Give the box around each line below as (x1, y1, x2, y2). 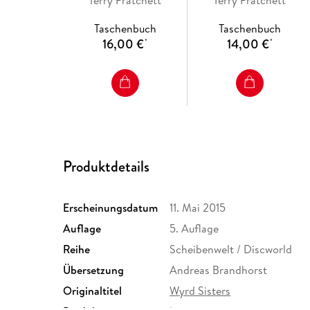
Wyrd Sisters (170, 282, 231, 298)
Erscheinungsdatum (63, 199, 158, 215)
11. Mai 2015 (170, 199, 226, 215)
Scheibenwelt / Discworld (170, 241, 293, 257)
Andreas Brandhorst (170, 262, 268, 277)
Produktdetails (63, 156, 150, 178)
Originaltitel (63, 282, 122, 298)
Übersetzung (63, 262, 125, 277)
